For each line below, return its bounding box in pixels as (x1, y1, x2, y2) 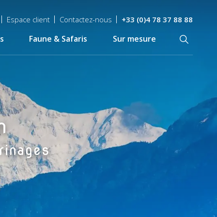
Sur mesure (112, 33, 156, 45)
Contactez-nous (60, 15, 112, 25)
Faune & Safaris (29, 33, 88, 45)
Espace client (7, 15, 50, 25)
